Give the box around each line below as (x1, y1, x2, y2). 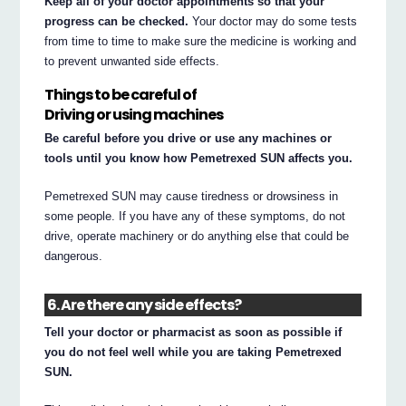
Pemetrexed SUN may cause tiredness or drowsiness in (44, 189, 339, 204)
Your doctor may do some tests (188, 14, 358, 28)
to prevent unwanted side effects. (44, 53, 220, 68)
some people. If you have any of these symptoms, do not (44, 209, 346, 224)
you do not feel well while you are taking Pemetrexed (44, 344, 343, 359)
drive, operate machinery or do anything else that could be (44, 229, 350, 244)
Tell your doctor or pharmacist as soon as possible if (44, 324, 343, 339)
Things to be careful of (44, 84, 198, 106)
